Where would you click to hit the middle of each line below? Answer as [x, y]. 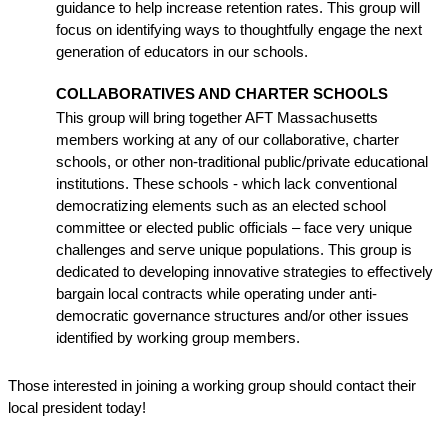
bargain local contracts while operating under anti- [216, 294]
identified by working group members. [178, 338]
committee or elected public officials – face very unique [234, 228]
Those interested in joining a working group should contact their [212, 386]
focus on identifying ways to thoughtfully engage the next [239, 30]
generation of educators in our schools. [182, 52]
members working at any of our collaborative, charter [227, 140]
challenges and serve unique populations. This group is [234, 250]
